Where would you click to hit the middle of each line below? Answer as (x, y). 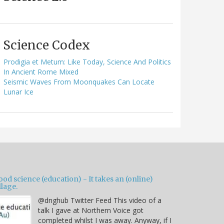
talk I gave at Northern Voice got (91, 210)
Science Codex (46, 45)
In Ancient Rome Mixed (41, 71)
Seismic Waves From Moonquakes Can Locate (79, 81)
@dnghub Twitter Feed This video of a (100, 200)
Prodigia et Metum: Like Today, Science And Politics (87, 61)
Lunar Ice (18, 91)
